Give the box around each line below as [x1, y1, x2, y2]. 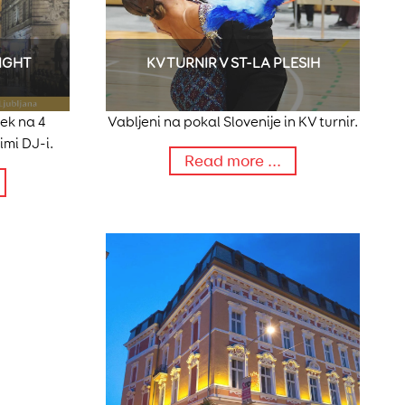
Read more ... [184, 151, 281, 172]
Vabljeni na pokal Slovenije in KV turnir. [108, 113, 358, 131]
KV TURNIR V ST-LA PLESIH [146, 54, 320, 72]
